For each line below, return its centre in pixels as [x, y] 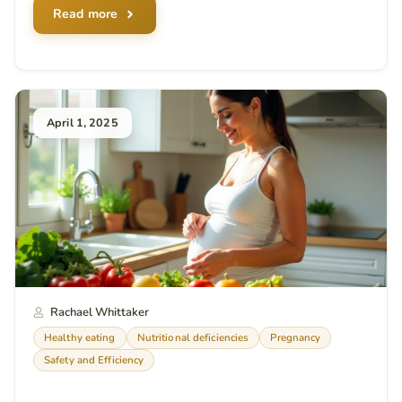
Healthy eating [80, 338]
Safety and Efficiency [94, 360]
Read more [86, 14]
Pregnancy [296, 338]
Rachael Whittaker [99, 313]
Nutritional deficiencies [193, 338]
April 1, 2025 [83, 123]
